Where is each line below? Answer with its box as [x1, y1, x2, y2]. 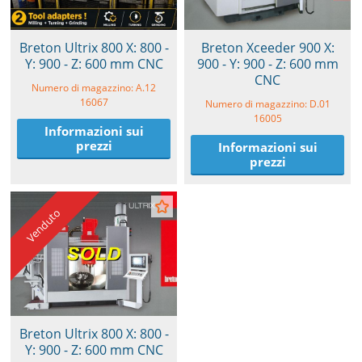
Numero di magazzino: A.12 [32, 81, 156, 95]
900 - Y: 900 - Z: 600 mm [196, 55, 339, 74]
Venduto [23, 205, 64, 246]
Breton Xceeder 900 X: [200, 39, 335, 57]
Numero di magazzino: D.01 [204, 97, 330, 112]
